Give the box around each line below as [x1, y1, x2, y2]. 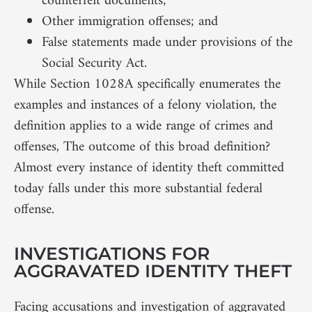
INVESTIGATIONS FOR [14, 242, 210, 264]
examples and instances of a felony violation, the [14, 93, 276, 118]
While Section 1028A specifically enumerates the [14, 72, 281, 97]
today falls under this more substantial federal [14, 177, 263, 202]
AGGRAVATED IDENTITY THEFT [14, 260, 292, 281]
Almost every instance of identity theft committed [14, 156, 284, 181]
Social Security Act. [42, 52, 147, 77]
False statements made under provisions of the [42, 31, 292, 56]
